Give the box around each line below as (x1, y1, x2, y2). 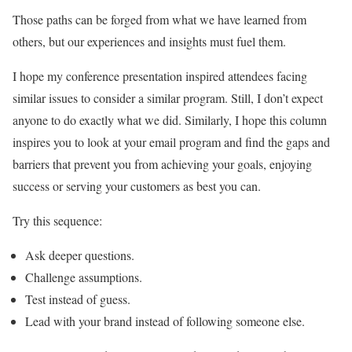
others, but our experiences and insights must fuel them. (13, 33, 290, 50)
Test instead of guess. (25, 291, 130, 308)
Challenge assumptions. (25, 269, 142, 286)
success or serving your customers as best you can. (13, 178, 261, 195)
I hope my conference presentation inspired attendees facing (13, 68, 307, 85)
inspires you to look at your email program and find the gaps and (13, 134, 330, 151)
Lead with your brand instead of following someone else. (25, 313, 305, 330)
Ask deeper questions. (25, 247, 134, 264)
